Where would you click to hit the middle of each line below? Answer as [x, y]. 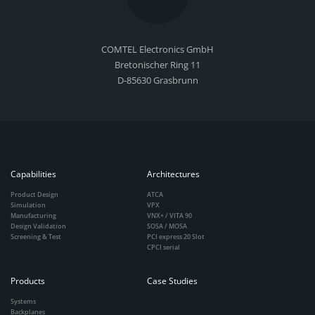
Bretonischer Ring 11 [157, 64]
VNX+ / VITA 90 [169, 215]
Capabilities [33, 174]
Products [28, 281]
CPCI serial [163, 247]
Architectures [173, 174]
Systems [23, 301]
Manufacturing [33, 215]
